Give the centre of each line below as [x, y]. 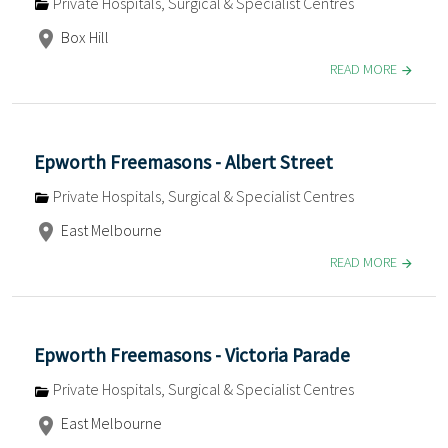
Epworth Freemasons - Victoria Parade [192, 355]
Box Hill [83, 37]
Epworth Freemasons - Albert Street [183, 162]
